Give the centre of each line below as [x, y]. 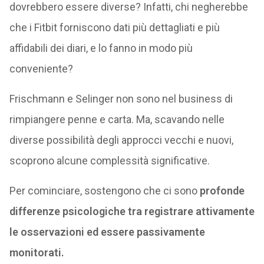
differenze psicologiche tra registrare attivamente [132, 211]
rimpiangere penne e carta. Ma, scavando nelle [117, 119]
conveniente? [41, 68]
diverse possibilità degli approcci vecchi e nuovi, [121, 140]
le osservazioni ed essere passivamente [107, 232]
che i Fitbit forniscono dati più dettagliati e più [114, 27]
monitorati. [37, 252]
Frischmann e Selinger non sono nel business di [121, 98]
